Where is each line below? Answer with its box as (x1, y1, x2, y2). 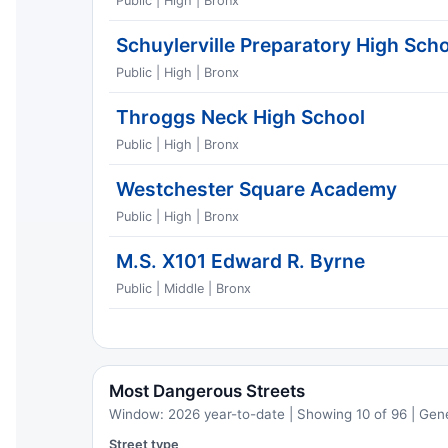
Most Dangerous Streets (109, 380, 305, 401)
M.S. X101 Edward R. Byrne (116, 249, 366, 274)
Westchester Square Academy (116, 177, 398, 202)
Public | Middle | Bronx (116, 281, 252, 297)
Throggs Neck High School (116, 105, 366, 130)
